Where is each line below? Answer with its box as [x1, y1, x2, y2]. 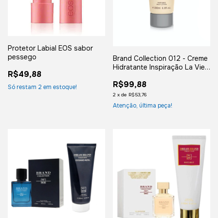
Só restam [8, 83, 38, 91]
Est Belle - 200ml [113, 72, 168, 81]
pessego [8, 53, 36, 62]
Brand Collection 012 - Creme [113, 54, 208, 63]
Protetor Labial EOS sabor [8, 44, 93, 53]
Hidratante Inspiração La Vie [113, 63, 205, 72]
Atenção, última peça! [113, 102, 172, 110]
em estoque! [42, 83, 77, 91]
